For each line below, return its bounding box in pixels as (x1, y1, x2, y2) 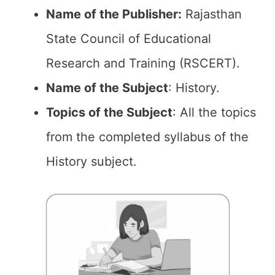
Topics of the (46, 105, 126, 120)
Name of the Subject (46, 80, 168, 95)
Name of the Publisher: (46, 7, 182, 21)
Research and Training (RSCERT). (46, 56, 240, 71)
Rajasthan (182, 7, 242, 21)
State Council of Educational (46, 31, 211, 46)
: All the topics (172, 105, 256, 120)
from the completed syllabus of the (46, 130, 249, 144)
